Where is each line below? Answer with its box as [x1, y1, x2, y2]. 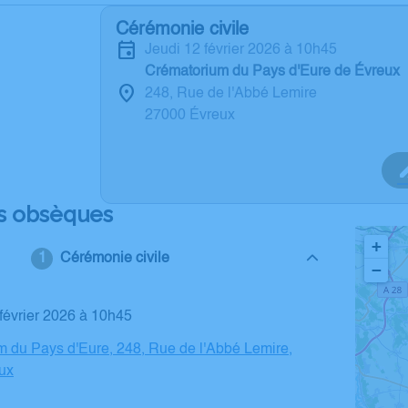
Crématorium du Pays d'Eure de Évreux [145, 65, 400, 79]
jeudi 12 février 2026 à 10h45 [152, 43, 337, 57]
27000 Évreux [145, 108, 235, 123]
